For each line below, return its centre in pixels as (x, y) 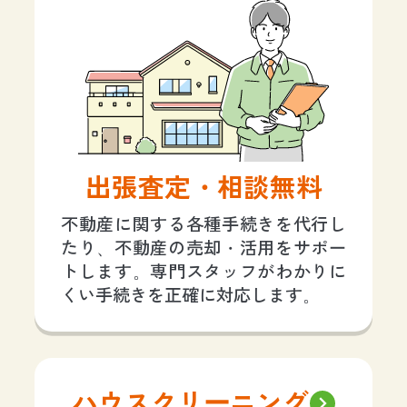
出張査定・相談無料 (203, 188)
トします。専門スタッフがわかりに (203, 272)
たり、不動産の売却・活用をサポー (203, 248)
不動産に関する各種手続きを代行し (203, 224)
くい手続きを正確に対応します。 (190, 295)
